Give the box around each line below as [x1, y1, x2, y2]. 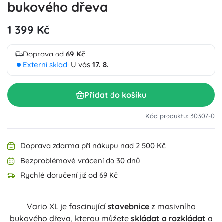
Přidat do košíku [84, 89, 146, 100]
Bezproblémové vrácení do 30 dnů [20, 156, 140, 165]
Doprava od [23, 49, 66, 58]
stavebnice [107, 201, 149, 211]
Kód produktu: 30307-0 [145, 112, 215, 120]
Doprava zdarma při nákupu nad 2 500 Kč [20, 141, 166, 150]
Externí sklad [23, 60, 67, 69]
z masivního [149, 201, 196, 211]
